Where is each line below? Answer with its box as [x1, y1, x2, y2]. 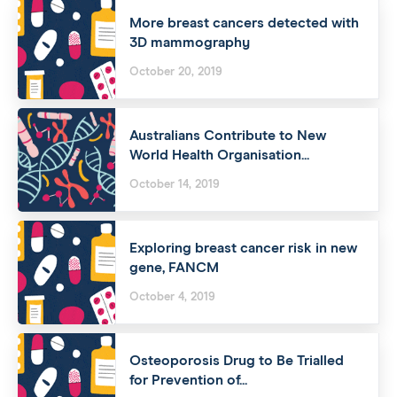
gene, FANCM [129, 261, 219, 276]
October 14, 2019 [129, 179, 220, 191]
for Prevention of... [129, 373, 247, 388]
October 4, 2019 [129, 292, 215, 304]
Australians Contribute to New [129, 128, 326, 144]
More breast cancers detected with [129, 16, 359, 31]
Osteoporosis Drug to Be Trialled [129, 354, 344, 369]
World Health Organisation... [129, 148, 309, 163]
